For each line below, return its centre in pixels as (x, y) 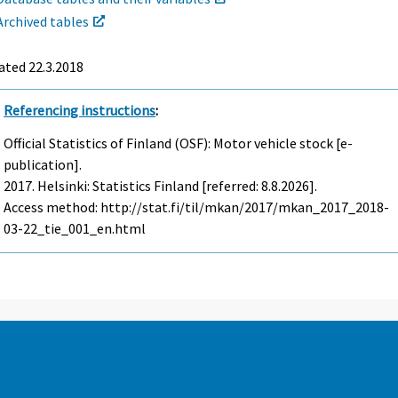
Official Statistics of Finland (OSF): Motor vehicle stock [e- (179, 143)
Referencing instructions (80, 110)
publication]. (43, 164)
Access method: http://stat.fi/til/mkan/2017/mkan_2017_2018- (197, 207)
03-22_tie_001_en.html (75, 228)
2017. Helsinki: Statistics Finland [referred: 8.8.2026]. (161, 185)
